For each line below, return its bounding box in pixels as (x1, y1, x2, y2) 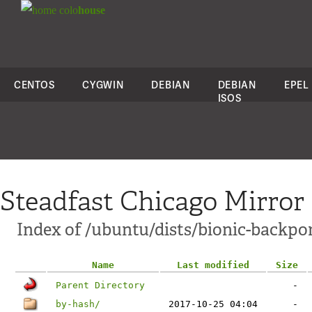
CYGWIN (82, 78, 124, 91)
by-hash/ (56, 299, 100, 309)
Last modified (177, 260, 249, 270)
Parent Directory (56, 280, 145, 290)
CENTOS (14, 78, 55, 91)
